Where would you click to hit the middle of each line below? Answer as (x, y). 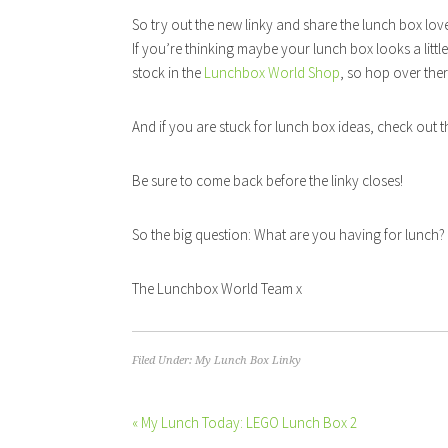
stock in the (168, 72)
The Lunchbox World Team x (217, 288)
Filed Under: (163, 360)
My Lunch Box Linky (248, 360)
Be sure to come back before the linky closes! (267, 180)
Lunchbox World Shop (272, 72)
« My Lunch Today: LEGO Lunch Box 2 (244, 422)
